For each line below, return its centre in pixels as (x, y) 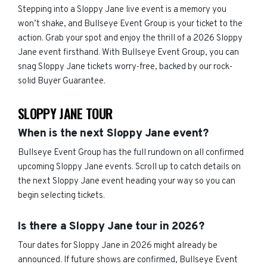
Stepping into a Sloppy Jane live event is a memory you (122, 10)
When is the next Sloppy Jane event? (113, 133)
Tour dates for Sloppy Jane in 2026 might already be (118, 246)
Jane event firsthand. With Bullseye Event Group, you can (128, 53)
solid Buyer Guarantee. (62, 81)
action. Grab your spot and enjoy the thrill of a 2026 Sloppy (130, 38)
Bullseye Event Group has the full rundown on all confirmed (131, 153)
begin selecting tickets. (61, 196)
